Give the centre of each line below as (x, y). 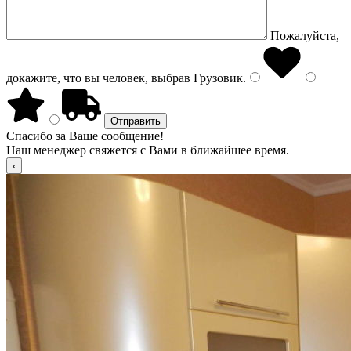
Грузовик (217, 78)
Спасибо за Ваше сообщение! (85, 136)
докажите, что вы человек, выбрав (98, 78)
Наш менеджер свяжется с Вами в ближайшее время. (148, 150)
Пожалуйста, (305, 36)
